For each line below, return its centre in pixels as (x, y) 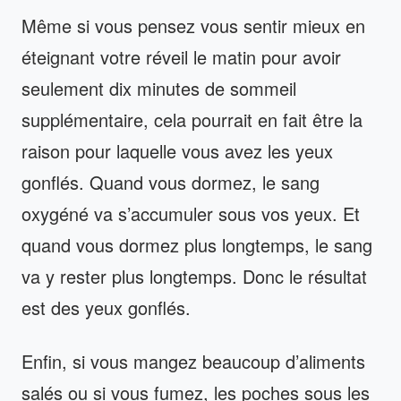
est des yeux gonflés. (106, 307)
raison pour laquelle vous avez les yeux (177, 150)
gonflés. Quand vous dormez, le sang (171, 182)
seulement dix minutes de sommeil (159, 88)
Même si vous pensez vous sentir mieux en (193, 25)
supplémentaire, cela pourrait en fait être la (192, 119)
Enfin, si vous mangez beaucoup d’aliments (193, 361)
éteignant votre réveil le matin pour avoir (181, 56)
